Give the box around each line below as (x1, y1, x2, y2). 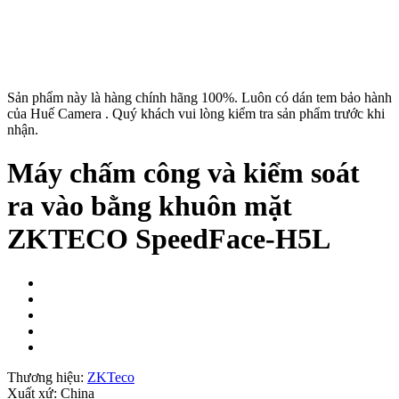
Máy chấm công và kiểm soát (7, 157, 360, 190)
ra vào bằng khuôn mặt (7, 190, 292, 223)
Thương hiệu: (7, 369, 87, 385)
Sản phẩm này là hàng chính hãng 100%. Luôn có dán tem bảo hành (7, 90, 392, 105)
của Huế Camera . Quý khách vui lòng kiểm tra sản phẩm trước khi (7, 106, 385, 121)
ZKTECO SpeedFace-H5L (7, 223, 330, 256)
